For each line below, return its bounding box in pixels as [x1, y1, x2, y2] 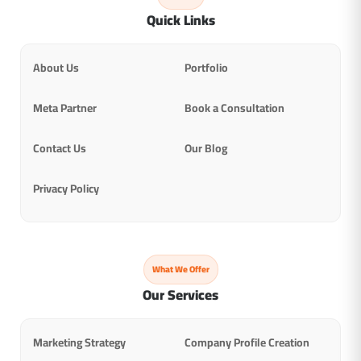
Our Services [143, 281, 218, 308]
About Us [33, 56, 79, 78]
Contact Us [33, 137, 86, 159]
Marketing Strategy [33, 331, 126, 353]
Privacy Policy [33, 177, 99, 199]
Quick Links [146, 6, 215, 33]
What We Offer [151, 260, 210, 277]
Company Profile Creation [185, 331, 309, 353]
